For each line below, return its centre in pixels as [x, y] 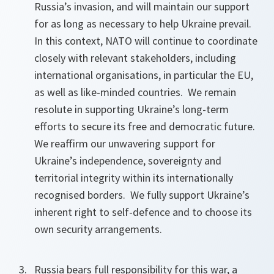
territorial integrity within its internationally [134, 178]
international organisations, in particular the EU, [144, 75]
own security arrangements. [99, 229]
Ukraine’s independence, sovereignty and [128, 161]
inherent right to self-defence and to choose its [143, 212]
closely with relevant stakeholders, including [135, 58]
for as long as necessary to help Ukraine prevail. [144, 24]
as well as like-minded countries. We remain [135, 92]
